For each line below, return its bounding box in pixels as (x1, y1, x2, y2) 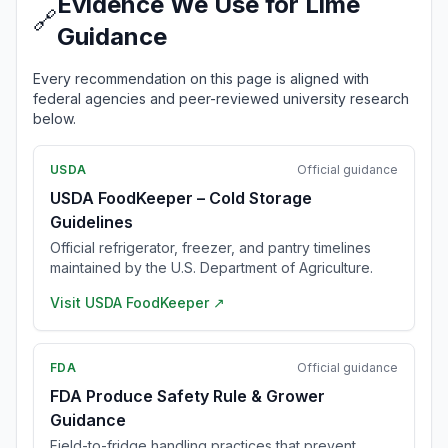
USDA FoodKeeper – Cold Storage (50, 188, 312, 208)
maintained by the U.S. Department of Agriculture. (50, 259, 373, 276)
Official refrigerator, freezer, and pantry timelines (50, 239, 371, 256)
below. (33, 110, 76, 127)
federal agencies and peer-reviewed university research (33, 90, 409, 107)
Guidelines (50, 212, 133, 232)
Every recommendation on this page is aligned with (33, 70, 369, 87)
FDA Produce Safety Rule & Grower (50, 386, 325, 406)
